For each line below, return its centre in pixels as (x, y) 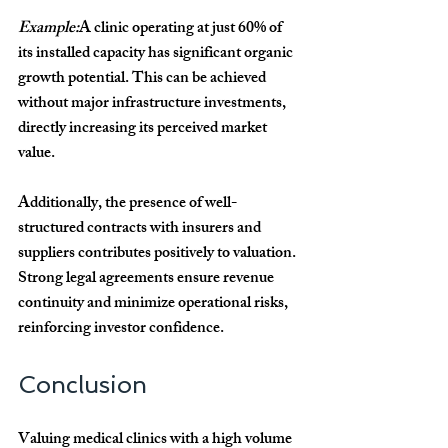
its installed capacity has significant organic (157, 55)
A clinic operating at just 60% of (182, 30)
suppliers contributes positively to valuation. (158, 255)
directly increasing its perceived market (144, 130)
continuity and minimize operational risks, (154, 305)
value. (36, 155)
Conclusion (82, 385)
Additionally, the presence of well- (127, 205)
